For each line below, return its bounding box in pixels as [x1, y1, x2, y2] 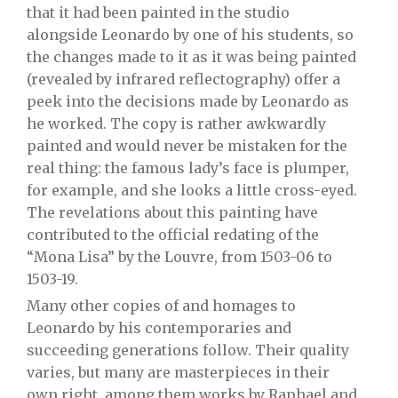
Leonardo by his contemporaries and [27, 319, 291, 337]
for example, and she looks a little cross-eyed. [27, 181, 357, 199]
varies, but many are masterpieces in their [27, 363, 330, 381]
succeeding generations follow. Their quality [27, 341, 349, 359]
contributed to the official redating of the [27, 226, 319, 243]
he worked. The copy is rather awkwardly [27, 115, 326, 132]
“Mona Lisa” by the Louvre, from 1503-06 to [27, 248, 332, 266]
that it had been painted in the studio [27, 4, 290, 21]
